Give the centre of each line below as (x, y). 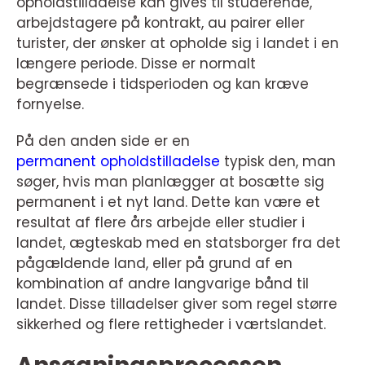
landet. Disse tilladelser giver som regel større (177, 304)
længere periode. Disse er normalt (136, 64)
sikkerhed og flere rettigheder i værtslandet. (171, 324)
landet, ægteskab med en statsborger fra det (178, 243)
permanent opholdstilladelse (118, 161)
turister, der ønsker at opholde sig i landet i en (178, 43)
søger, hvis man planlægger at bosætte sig (170, 182)
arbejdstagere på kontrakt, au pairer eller (161, 23)
